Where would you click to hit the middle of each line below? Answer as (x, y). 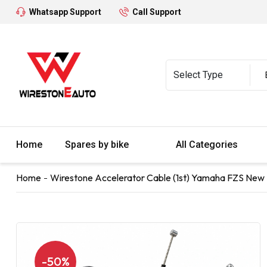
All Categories (208, 144)
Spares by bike (98, 144)
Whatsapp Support (65, 12)
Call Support (157, 12)
